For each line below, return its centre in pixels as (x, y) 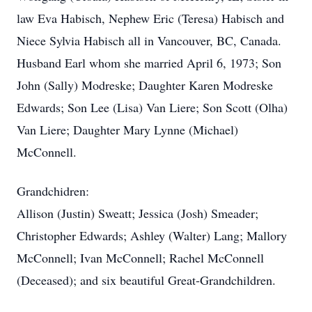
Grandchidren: (53, 191)
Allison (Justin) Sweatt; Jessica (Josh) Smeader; (138, 213)
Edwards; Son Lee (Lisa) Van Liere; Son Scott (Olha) (152, 107)
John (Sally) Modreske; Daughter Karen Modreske (145, 85)
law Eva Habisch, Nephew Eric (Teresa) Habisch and (150, 18)
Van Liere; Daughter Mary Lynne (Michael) (127, 130)
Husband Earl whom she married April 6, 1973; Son (149, 63)
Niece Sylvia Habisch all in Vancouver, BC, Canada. (149, 40)
